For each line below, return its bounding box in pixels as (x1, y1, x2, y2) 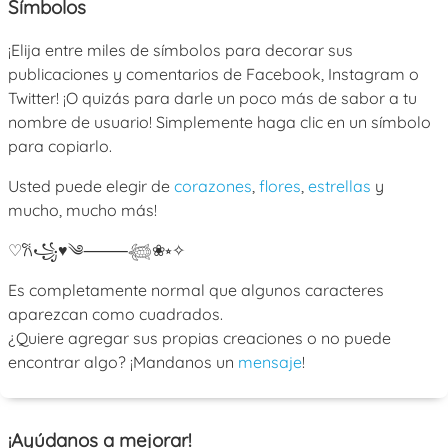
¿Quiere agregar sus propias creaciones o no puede (8, 327, 391, 348)
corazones (174, 175, 252, 196)
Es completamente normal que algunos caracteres (8, 279, 384, 300)
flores (259, 175, 301, 196)
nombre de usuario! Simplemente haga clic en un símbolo (8, 111, 431, 132)
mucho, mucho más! (8, 199, 157, 220)
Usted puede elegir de (8, 175, 174, 196)
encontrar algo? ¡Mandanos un (8, 351, 238, 372)
